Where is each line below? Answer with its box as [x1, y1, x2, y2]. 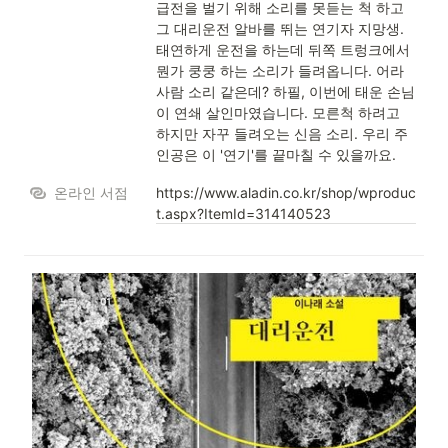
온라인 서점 [54, 184, 128, 201]
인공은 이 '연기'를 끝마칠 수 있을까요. [156, 146, 396, 163]
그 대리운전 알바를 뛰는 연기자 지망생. [156, 20, 404, 37]
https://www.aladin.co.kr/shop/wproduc [156, 184, 416, 201]
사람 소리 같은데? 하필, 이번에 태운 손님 [156, 83, 415, 100]
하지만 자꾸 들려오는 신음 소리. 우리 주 [156, 125, 408, 142]
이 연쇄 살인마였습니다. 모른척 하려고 [156, 104, 400, 121]
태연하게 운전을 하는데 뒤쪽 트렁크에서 [156, 41, 410, 58]
